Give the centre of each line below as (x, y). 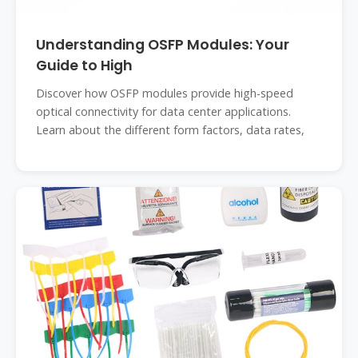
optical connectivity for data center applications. (163, 111)
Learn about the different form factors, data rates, (170, 130)
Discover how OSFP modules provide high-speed (165, 93)
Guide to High (84, 66)
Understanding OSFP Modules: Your (163, 45)
